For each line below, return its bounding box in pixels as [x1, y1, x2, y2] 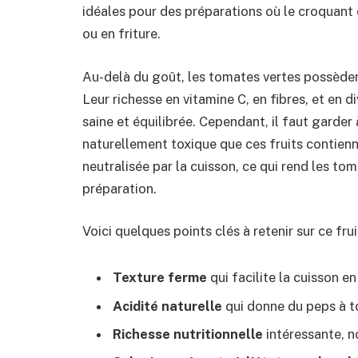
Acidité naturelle [113, 297, 222, 314]
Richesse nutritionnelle [113, 325, 263, 342]
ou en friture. [82, 26, 161, 42]
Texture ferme [113, 269, 207, 286]
